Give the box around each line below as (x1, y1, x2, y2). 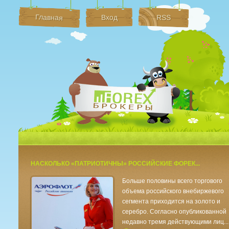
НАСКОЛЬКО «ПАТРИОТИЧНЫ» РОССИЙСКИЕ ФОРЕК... (31, 160, 200, 167)
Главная (35, 13, 63, 22)
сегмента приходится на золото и (122, 198, 221, 205)
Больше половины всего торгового (122, 177, 223, 185)
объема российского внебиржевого (122, 188, 224, 195)
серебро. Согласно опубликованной (122, 208, 227, 215)
